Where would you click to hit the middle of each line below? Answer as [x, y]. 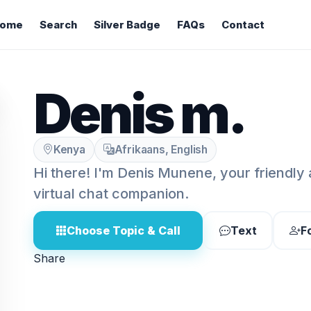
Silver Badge [127, 25]
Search [58, 25]
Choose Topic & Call [124, 230]
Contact [243, 25]
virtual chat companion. [111, 194]
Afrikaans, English [161, 150]
